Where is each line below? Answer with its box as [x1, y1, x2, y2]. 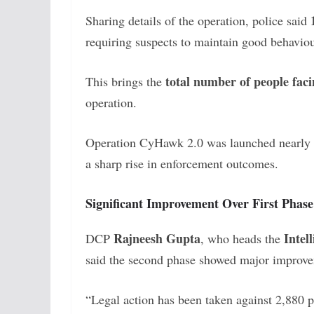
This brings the [86, 72, 165, 90]
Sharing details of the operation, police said [86, 11, 310, 29]
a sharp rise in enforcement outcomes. [86, 154, 278, 172]
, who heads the [200, 229, 284, 247]
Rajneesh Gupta [114, 228, 200, 247]
